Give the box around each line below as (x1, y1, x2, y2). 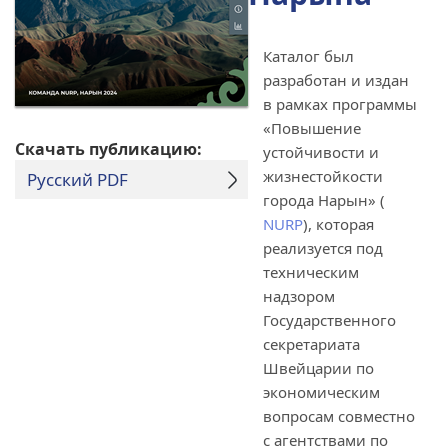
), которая (303, 214, 374, 234)
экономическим (263, 382, 380, 402)
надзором (263, 286, 335, 306)
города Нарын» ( (263, 190, 385, 210)
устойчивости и (263, 142, 379, 162)
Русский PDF (27, 168, 128, 191)
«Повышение (263, 118, 361, 138)
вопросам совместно (263, 406, 415, 426)
